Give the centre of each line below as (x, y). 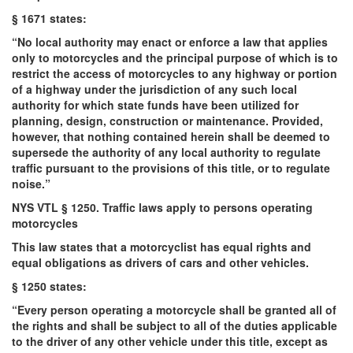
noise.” (31, 183)
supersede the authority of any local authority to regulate (166, 152)
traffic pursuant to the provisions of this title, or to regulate (171, 167)
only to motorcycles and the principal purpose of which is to (175, 57)
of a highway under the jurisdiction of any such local (154, 89)
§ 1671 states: (49, 18)
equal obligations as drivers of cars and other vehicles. (160, 262)
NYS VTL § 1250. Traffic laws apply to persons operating (162, 207)
